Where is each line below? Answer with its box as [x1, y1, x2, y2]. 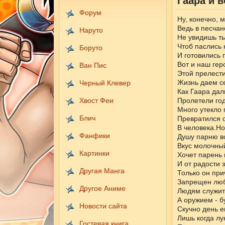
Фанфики [79, 132, 110, 140]
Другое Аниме [79, 184, 126, 192]
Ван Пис [79, 61, 106, 69]
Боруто [79, 44, 102, 52]
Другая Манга [79, 167, 125, 175]
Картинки [79, 149, 109, 157]
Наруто [79, 26, 103, 34]
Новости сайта [79, 202, 127, 210]
